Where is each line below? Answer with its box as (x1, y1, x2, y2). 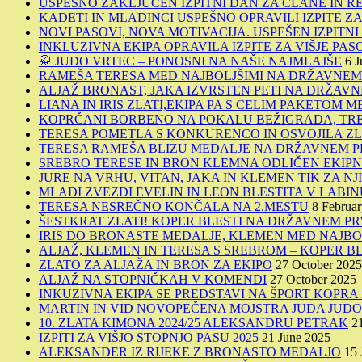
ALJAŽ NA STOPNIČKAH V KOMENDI (39, 271, 267, 286)
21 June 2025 (262, 330, 330, 344)
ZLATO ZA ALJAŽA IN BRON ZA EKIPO (39, 257, 272, 271)
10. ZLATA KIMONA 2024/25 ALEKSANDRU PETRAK (39, 315, 348, 330)
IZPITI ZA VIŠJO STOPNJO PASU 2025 (39, 330, 259, 344)
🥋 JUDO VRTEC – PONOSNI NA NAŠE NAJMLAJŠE (39, 53, 342, 68)
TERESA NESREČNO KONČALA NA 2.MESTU (39, 199, 309, 213)
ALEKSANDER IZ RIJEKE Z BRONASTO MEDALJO (39, 344, 341, 359)
